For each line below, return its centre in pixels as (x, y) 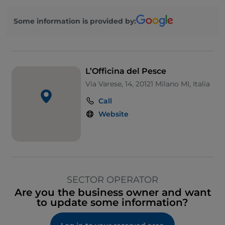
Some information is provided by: (75, 21)
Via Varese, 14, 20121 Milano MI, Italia (148, 84)
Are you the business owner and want (113, 193)
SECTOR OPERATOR (113, 180)
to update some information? (113, 203)
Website (114, 114)
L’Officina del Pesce (126, 71)
